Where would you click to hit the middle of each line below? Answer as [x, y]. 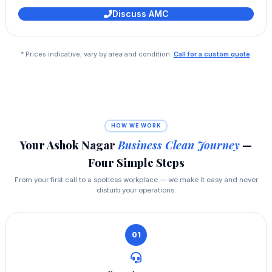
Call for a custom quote [212, 54]
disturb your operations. [136, 190]
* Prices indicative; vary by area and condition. [97, 54]
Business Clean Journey [179, 145]
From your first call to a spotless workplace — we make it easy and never [136, 179]
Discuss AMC [140, 13]
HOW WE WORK [136, 126]
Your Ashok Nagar [69, 145]
